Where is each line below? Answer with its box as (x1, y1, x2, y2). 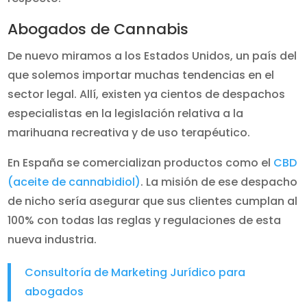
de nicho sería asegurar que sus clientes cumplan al (8, 193, 298, 209)
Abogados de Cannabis (8, 19, 189, 40)
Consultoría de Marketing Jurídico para (25, 265, 246, 280)
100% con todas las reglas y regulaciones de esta (8, 212, 282, 228)
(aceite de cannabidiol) (8, 174, 141, 190)
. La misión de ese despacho (140, 174, 298, 190)
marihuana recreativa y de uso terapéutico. (8, 125, 251, 140)
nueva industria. (8, 232, 97, 247)
